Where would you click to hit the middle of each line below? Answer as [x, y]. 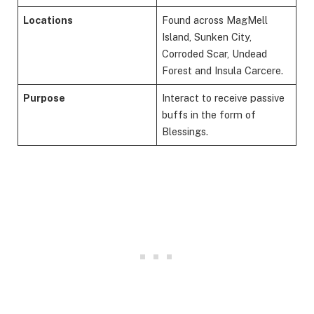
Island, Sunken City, [207, 36]
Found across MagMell [215, 20]
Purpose [45, 97]
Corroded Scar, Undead [215, 53]
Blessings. [185, 131]
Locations [48, 20]
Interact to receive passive [224, 97]
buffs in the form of [209, 114]
